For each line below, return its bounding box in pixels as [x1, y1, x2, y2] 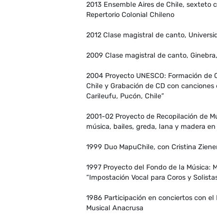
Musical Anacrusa [86, 204, 143, 213]
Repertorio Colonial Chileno [86, 11, 174, 19]
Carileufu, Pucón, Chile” [86, 92, 164, 101]
